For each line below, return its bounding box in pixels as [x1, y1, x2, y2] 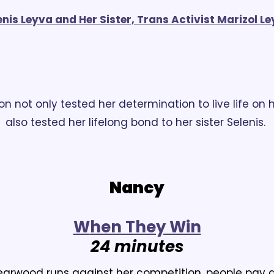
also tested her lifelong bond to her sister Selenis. [6, 115, 265, 130]
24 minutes [90, 235, 184, 258]
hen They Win [89, 216, 201, 239]
